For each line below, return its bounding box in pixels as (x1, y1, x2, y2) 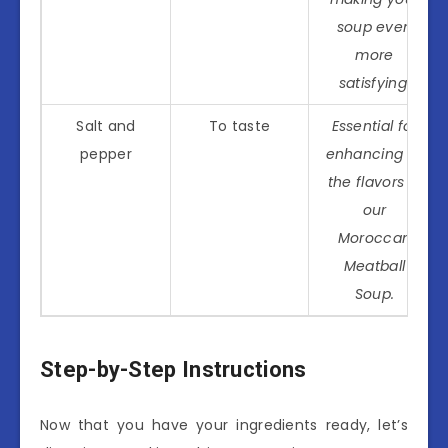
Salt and (76, 115, 136, 136)
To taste (208, 115, 271, 136)
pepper (80, 143, 132, 164)
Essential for (331, 115, 418, 136)
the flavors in (327, 171, 422, 192)
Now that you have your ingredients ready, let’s (40, 414, 408, 435)
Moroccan (337, 227, 412, 248)
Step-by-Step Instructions (40, 357, 307, 383)
